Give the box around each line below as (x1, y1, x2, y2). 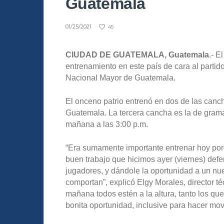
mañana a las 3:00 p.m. (65, 120, 148, 129)
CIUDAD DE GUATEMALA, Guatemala (65, 50, 209, 59)
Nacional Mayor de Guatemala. (65, 73, 175, 82)
